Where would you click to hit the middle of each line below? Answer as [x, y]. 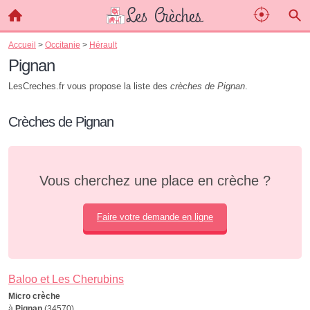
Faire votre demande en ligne [155, 217]
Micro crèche [34, 296]
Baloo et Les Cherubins [66, 279]
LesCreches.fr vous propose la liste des [89, 86]
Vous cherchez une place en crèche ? [155, 181]
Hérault [103, 45]
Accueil [22, 45]
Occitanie [63, 45]
